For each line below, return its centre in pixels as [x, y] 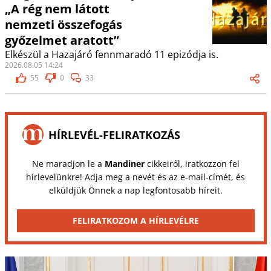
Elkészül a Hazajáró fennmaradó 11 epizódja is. [111, 55]
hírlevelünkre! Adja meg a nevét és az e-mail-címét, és [135, 177]
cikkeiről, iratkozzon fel [192, 164]
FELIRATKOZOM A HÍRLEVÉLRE [135, 221]
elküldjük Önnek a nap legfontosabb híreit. [135, 191]
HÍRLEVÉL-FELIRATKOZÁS [114, 135]
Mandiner [124, 164]
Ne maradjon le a [68, 164]
